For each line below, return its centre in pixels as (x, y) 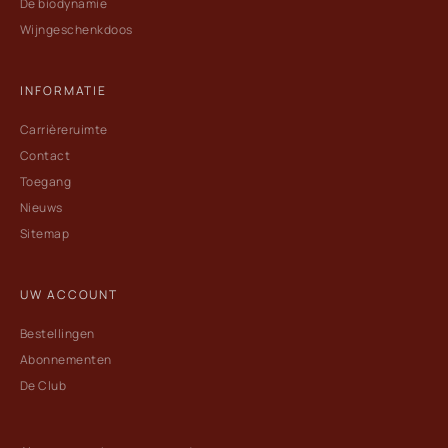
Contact (45, 155)
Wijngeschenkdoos (76, 29)
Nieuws (41, 207)
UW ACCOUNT (69, 294)
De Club (43, 385)
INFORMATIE (64, 90)
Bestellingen (57, 333)
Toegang (46, 181)
